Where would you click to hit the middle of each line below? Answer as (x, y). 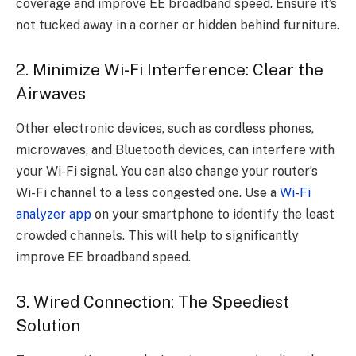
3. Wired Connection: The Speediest (153, 302)
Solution (48, 325)
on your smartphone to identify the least (213, 215)
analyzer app (54, 215)
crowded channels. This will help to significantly (157, 236)
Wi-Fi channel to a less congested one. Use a (148, 193)
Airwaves (51, 93)
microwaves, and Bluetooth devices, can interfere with (175, 150)
